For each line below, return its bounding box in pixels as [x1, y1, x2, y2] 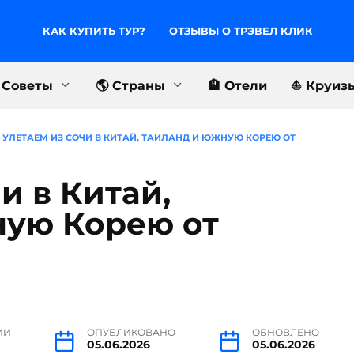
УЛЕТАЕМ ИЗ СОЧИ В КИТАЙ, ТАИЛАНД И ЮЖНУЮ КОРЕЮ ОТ [2, 131, 296, 143]
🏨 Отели [208, 77, 267, 93]
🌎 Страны [96, 77, 165, 93]
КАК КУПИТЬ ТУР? [43, 24, 146, 37]
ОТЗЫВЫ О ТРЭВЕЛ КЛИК [169, 24, 314, 37]
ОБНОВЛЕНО [251, 326, 319, 338]
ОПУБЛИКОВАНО [87, 326, 176, 338]
